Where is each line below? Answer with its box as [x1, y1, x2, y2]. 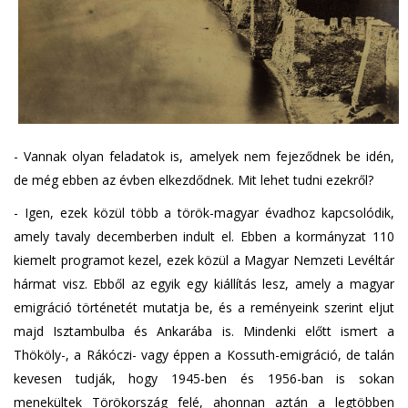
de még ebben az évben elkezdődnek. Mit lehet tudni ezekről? [14, 170, 373, 189]
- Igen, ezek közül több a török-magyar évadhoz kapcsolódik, [14, 203, 394, 221]
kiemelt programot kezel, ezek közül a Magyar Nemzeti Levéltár [14, 250, 394, 269]
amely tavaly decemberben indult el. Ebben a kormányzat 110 [14, 227, 394, 245]
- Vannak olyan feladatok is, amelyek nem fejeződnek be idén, [14, 147, 394, 165]
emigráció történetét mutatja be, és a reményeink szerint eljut [14, 298, 394, 316]
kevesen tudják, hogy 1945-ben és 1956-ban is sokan [14, 369, 394, 387]
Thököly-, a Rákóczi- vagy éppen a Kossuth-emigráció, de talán [14, 345, 394, 363]
